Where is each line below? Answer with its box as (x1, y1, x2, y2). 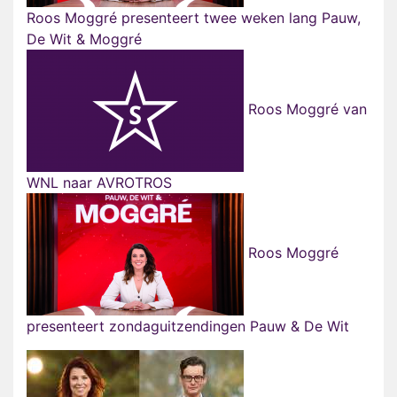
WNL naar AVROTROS (27, 174, 172, 192)
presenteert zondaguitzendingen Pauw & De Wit (27, 317, 349, 336)
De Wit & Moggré (27, 30, 142, 49)
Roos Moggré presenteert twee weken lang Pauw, (27, 9, 361, 27)
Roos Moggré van (244, 100, 367, 119)
